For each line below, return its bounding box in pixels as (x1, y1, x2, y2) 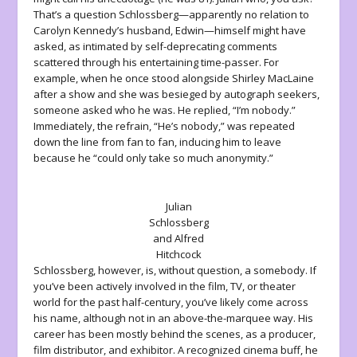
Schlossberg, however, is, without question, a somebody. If (33, 262, 317, 277)
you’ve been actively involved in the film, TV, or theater (33, 278, 296, 293)
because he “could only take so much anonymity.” (33, 150, 274, 165)
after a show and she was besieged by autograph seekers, (33, 86, 320, 101)
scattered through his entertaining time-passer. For (33, 54, 280, 69)
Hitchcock (155, 246, 202, 261)
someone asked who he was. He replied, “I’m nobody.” (33, 102, 296, 117)
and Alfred (153, 230, 204, 245)
